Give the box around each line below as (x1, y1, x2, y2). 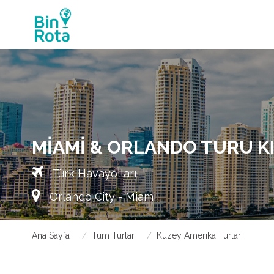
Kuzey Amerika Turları (157, 231, 243, 240)
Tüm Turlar (92, 231, 135, 240)
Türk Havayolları (50, 167, 136, 180)
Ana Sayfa (32, 231, 70, 240)
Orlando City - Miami (46, 190, 156, 203)
